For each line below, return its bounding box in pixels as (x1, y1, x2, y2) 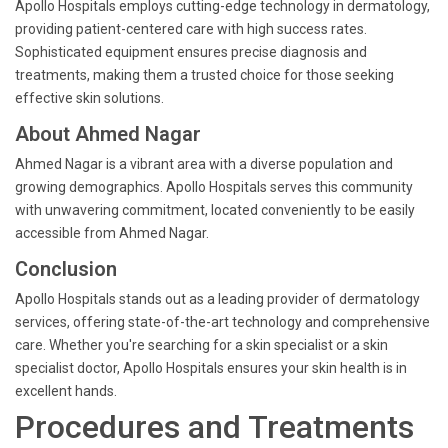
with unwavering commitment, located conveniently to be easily (15, 202, 415, 218)
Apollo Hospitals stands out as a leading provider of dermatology (15, 291, 420, 307)
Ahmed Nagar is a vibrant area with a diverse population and (15, 156, 393, 172)
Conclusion (15, 257, 117, 281)
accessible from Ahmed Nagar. (15, 225, 209, 241)
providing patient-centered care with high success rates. (15, 21, 367, 37)
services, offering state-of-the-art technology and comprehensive (15, 314, 430, 330)
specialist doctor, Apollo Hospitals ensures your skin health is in (15, 360, 407, 376)
